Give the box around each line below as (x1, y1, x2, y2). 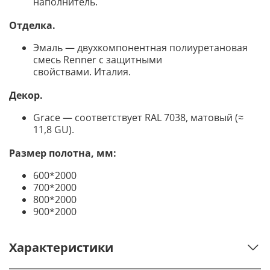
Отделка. (9, 18, 55, 32)
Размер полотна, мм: (9, 146, 116, 160)
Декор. (9, 88, 43, 102)
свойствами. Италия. (33, 64, 131, 78)
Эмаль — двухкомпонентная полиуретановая (33, 40, 248, 54)
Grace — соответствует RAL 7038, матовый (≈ (33, 110, 243, 124)
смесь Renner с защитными (33, 52, 162, 66)
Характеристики (9, 239, 113, 256)
